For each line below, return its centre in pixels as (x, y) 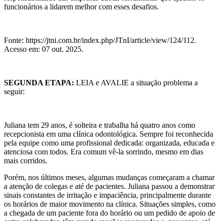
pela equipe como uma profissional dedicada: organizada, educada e (109, 143)
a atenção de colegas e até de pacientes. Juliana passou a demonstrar (109, 186)
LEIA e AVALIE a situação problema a (136, 82)
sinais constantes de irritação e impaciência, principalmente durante (108, 195)
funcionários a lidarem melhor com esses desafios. (81, 6)
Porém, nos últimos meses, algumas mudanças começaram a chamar (109, 177)
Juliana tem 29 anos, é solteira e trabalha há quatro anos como (100, 125)
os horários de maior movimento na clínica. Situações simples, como (110, 204)
